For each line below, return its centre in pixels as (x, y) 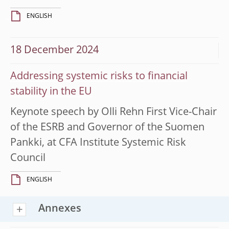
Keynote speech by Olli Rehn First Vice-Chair (113, 112)
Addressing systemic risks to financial (99, 76)
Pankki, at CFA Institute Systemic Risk (98, 143)
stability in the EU (51, 92)
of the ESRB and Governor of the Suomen (107, 128)
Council (28, 158)
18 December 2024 (54, 50)
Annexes (60, 209)
